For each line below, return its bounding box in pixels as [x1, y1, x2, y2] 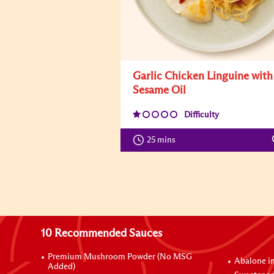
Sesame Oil [133, 85, 186, 96]
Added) [48, 262, 76, 271]
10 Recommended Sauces [41, 228, 163, 239]
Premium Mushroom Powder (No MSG [48, 253, 193, 261]
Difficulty [184, 111, 219, 119]
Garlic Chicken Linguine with [133, 71, 273, 82]
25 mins [147, 136, 181, 144]
